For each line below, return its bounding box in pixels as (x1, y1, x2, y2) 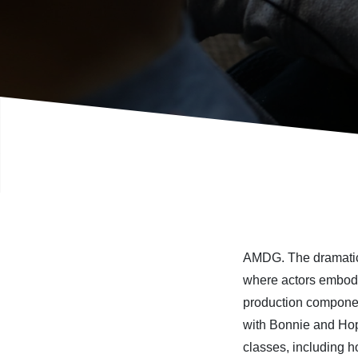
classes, (243, 340, 289, 354)
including (292, 340, 348, 354)
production (243, 295, 306, 309)
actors (281, 272, 319, 287)
